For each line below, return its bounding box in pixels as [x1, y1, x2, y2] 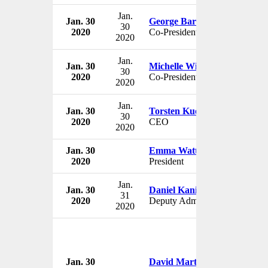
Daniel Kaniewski [149, 184, 220, 195]
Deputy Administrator [149, 195, 231, 206]
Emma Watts [149, 145, 202, 156]
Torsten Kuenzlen [149, 105, 221, 116]
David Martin [149, 256, 205, 267]
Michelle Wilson [149, 60, 214, 71]
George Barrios [149, 16, 211, 26]
